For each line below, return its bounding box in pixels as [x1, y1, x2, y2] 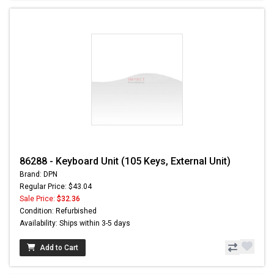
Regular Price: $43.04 [20, 182, 92, 191]
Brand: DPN [20, 169, 57, 179]
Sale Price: [20, 194, 57, 203]
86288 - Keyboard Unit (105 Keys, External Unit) [20, 155, 231, 167]
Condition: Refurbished [20, 206, 97, 215]
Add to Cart [40, 243, 78, 252]
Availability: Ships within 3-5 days [20, 218, 130, 228]
